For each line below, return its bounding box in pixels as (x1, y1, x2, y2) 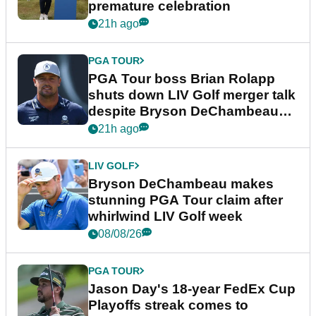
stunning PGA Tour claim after (88, 192, 283, 207)
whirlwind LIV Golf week (88, 208, 243, 224)
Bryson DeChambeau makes (88, 176, 274, 191)
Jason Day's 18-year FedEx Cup (88, 281, 296, 296)
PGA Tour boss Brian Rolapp (88, 71, 275, 86)
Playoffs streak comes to (88, 297, 248, 312)
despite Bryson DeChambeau (88, 103, 279, 119)
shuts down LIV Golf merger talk (88, 87, 296, 102)
